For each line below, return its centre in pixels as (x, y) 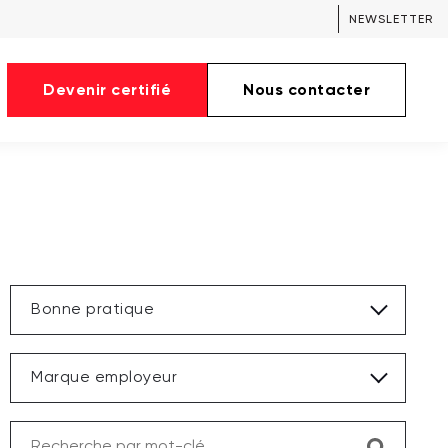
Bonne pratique (92, 310)
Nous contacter (306, 89)
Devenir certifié (107, 89)
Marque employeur (104, 378)
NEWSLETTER (391, 19)
